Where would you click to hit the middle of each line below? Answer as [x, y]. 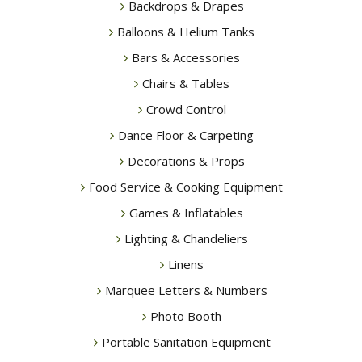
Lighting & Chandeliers [186, 239]
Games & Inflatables [186, 213]
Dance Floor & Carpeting [186, 135]
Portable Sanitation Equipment [186, 342]
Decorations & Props [186, 161]
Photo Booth [186, 316]
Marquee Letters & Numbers [186, 290]
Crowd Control [186, 109]
